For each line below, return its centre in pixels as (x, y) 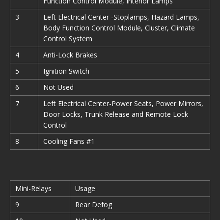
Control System (68, 39)
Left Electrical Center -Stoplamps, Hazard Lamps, (121, 17)
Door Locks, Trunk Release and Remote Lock (116, 114)
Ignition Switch (66, 71)
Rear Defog (94, 205)
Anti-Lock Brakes (70, 55)
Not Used (58, 87)
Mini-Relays (33, 188)
